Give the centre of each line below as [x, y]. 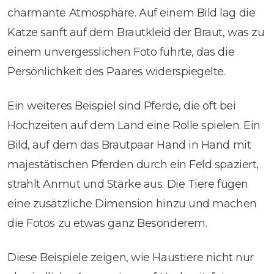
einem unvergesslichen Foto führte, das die [121, 52]
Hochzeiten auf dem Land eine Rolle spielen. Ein [134, 125]
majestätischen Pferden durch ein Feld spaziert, [133, 164]
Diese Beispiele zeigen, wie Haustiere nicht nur [131, 257]
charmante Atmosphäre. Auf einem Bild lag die [131, 13]
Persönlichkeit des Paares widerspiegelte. [117, 71]
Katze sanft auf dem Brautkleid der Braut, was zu [136, 32]
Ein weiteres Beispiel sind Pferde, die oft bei [122, 106]
